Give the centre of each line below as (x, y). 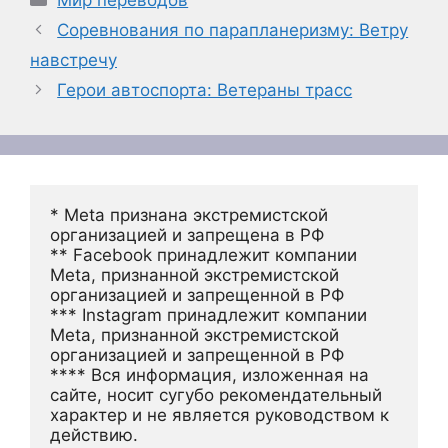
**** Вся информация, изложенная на (209, 374)
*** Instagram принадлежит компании (208, 314)
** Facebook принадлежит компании (203, 254)
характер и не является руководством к (219, 414)
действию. (94, 434)
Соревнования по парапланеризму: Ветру (233, 29)
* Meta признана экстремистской (189, 214)
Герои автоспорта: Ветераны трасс (205, 89)
